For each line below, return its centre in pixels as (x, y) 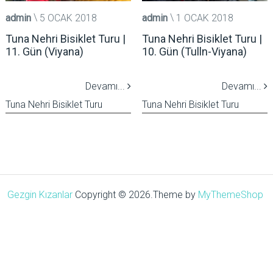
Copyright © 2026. (112, 194)
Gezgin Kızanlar (40, 194)
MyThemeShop (230, 194)
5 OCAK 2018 (68, 18)
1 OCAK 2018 (204, 18)
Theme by (175, 194)
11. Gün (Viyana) (44, 51)
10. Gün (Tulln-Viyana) (194, 51)
